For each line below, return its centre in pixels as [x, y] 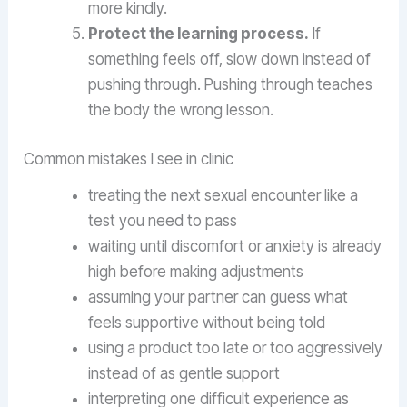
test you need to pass [163, 220]
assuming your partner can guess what [218, 297]
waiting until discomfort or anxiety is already [235, 246]
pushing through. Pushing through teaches [231, 85]
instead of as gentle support [184, 373]
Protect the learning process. [199, 34]
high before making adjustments [196, 271]
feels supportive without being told [207, 322]
